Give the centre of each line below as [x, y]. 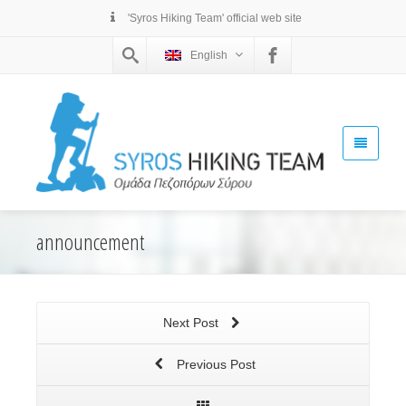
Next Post [192, 323]
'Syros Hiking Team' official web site [213, 18]
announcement [90, 242]
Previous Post [214, 365]
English [209, 55]
